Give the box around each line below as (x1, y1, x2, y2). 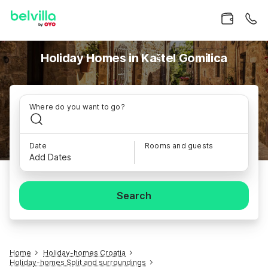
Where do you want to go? (29, 102, 125, 111)
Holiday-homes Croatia (43, 248, 126, 257)
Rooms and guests (145, 141, 214, 150)
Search (117, 190, 151, 202)
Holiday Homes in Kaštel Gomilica (41, 51, 227, 65)
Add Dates (29, 152, 71, 162)
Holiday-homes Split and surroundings (10, 258, 146, 267)
